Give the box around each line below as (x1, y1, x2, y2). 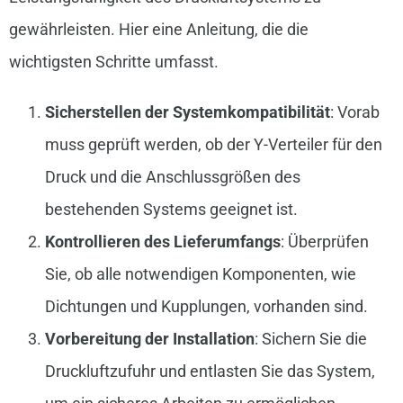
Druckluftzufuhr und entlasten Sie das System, (44, 362, 375, 381)
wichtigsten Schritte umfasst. (8, 52, 219, 72)
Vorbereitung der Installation (44, 329, 255, 349)
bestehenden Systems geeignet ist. (44, 200, 298, 219)
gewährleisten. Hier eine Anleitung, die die (8, 20, 309, 40)
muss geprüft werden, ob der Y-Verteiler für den (44, 135, 382, 155)
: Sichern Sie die (254, 329, 367, 349)
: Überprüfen (280, 232, 369, 252)
